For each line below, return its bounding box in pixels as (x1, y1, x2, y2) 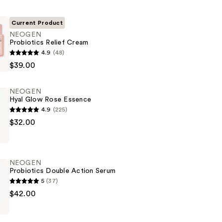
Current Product (11, 20, 63, 26)
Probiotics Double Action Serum (9, 167, 116, 175)
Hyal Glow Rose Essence (9, 96, 92, 104)
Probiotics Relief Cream (9, 39, 89, 47)
